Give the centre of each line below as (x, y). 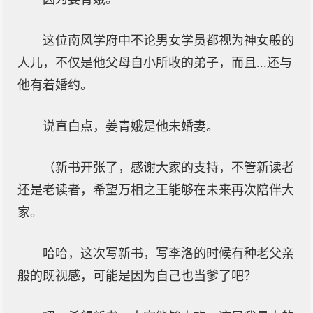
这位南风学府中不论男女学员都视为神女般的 (168, 41)
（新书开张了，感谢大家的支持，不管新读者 (168, 168)
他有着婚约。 (55, 85)
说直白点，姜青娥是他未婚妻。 (131, 126)
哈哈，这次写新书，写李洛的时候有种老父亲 (168, 254)
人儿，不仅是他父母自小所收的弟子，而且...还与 (155, 63)
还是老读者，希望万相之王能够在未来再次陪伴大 (156, 190)
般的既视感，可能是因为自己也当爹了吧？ (137, 276)
